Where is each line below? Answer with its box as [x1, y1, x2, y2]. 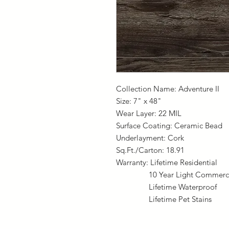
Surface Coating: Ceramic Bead [116, 121, 222, 130]
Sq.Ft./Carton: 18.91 [116, 145, 185, 155]
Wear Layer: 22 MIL [116, 108, 181, 118]
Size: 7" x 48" [116, 96, 162, 106]
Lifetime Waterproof [116, 182, 217, 192]
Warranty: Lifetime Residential [116, 157, 217, 167]
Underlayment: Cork [116, 133, 184, 143]
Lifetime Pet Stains [116, 194, 212, 204]
